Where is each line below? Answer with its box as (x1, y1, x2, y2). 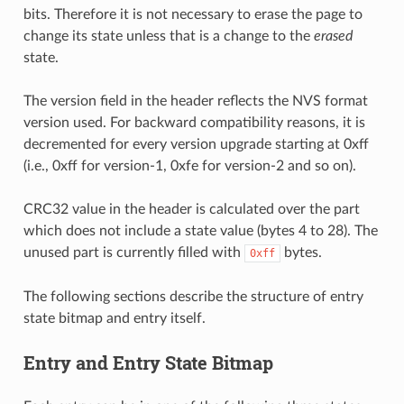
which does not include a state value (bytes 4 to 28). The (23, 223, 378, 238)
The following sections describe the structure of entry (23, 289, 363, 304)
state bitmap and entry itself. (23, 310, 206, 326)
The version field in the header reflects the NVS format (23, 93, 368, 108)
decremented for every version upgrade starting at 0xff (23, 136, 369, 151)
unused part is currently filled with (23, 244, 244, 260)
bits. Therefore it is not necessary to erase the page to (23, 6, 363, 22)
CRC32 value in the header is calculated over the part (23, 201, 360, 216)
